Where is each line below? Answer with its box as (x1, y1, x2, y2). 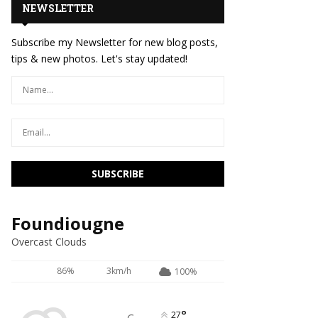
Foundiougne (11, 212, 124, 236)
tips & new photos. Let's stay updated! (11, 52, 187, 66)
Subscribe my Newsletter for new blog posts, (11, 35, 218, 50)
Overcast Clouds (11, 235, 87, 249)
